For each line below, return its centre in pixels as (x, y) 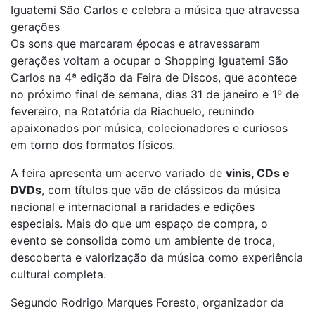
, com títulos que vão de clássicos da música (161, 190)
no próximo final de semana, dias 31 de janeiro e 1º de (155, 94)
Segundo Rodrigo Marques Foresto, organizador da (147, 302)
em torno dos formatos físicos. (93, 145)
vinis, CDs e (258, 173)
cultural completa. (58, 274)
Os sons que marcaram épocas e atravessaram (135, 44)
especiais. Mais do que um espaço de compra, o (139, 224)
